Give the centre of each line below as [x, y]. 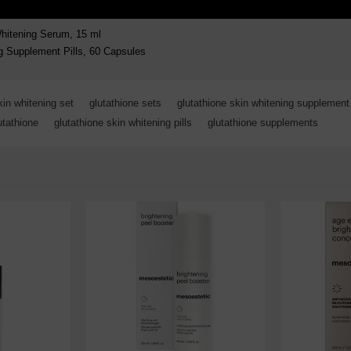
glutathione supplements [263, 123]
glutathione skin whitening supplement [263, 103]
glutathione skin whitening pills [123, 123]
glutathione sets [125, 103]
